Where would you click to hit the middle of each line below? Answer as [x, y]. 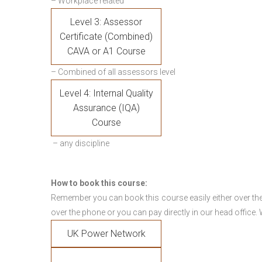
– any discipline [80, 143]
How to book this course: [99, 183]
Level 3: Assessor [106, 22]
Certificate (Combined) [106, 37]
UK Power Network [106, 234]
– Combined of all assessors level [113, 72]
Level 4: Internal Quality [106, 93]
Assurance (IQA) [106, 108]
